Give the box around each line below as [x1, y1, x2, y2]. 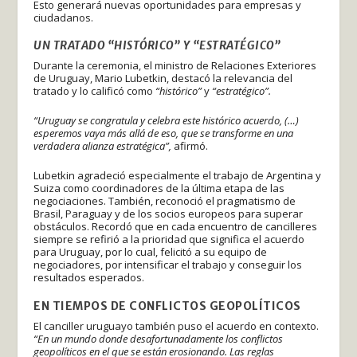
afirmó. [171, 139, 209, 154]
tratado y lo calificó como [33, 84, 156, 99]
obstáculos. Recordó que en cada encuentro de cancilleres [33, 218, 318, 233]
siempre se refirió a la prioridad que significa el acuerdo [33, 231, 305, 246]
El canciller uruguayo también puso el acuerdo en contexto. [33, 318, 320, 333]
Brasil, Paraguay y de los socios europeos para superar [33, 206, 304, 221]
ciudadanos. [33, 10, 94, 25]
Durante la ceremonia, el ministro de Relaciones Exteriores [33, 58, 317, 73]
